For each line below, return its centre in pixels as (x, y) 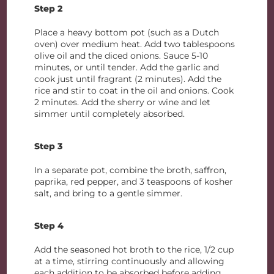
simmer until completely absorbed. (110, 114)
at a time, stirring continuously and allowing (130, 261)
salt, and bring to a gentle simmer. (109, 193)
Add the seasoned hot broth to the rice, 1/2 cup (134, 250)
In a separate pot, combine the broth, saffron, (131, 170)
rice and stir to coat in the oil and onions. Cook (134, 91)
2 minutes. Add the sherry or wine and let (123, 102)
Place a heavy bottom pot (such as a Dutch (127, 32)
